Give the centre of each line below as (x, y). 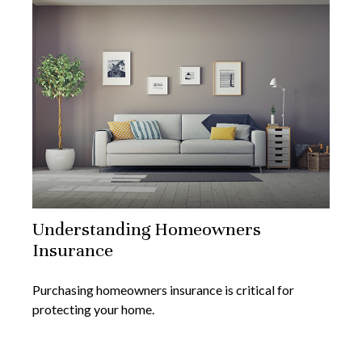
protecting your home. (93, 309)
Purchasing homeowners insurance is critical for (163, 290)
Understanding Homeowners (147, 229)
